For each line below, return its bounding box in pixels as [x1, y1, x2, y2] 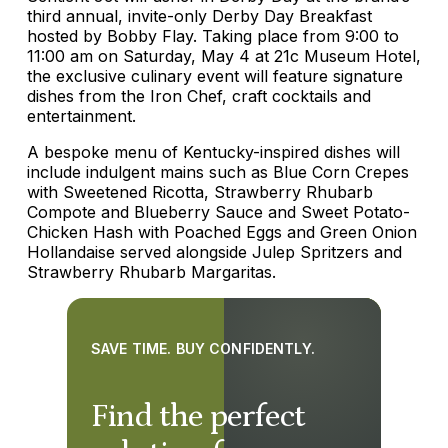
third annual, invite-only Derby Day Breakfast [27, 6, 372, 27]
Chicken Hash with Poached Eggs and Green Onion [27, 222, 417, 243]
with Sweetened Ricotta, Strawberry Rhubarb [27, 182, 373, 203]
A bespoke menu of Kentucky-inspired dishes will [27, 142, 400, 163]
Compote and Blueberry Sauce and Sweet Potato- [27, 202, 410, 223]
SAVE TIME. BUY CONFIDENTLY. [91, 340, 315, 358]
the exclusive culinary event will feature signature [27, 66, 403, 87]
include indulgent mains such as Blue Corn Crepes [27, 162, 409, 183]
